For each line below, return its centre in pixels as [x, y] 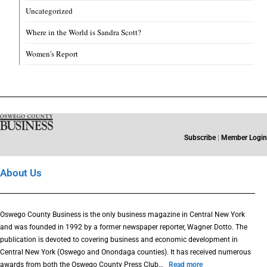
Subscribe [200, 138]
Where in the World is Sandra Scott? [84, 32]
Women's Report [52, 54]
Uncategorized [49, 11]
